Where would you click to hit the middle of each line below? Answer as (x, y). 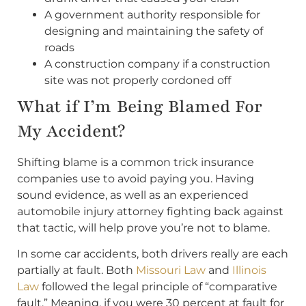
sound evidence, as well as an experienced (133, 195)
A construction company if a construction (157, 64)
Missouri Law (171, 270)
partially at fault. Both (76, 270)
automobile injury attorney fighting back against (150, 211)
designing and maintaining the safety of (154, 31)
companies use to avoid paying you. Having (136, 178)
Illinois (249, 270)
